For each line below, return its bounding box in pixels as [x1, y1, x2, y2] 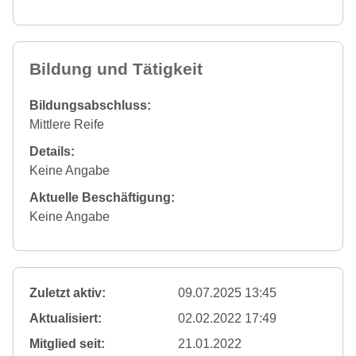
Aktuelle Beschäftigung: [29, 191, 175, 204]
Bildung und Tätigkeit [29, 60, 203, 78]
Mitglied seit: [29, 337, 105, 350]
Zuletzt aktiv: [29, 286, 106, 300]
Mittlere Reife [29, 118, 104, 131]
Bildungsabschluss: [29, 99, 151, 112]
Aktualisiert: [29, 311, 102, 325]
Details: [29, 145, 75, 158]
